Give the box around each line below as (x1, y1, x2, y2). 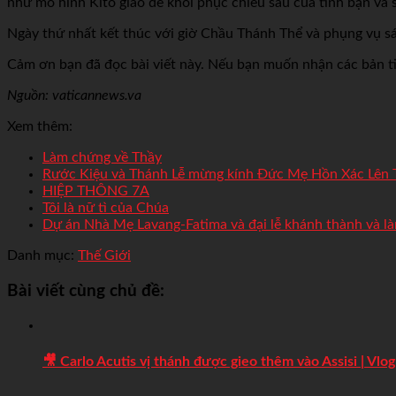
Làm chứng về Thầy (42, 149, 162, 164)
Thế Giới (78, 247, 131, 263)
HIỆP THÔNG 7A (42, 183, 149, 198)
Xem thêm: (7, 118, 72, 133)
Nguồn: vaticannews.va (7, 88, 141, 103)
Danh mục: (7, 247, 74, 263)
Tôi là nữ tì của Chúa (42, 200, 169, 215)
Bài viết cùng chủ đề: (7, 282, 164, 300)
